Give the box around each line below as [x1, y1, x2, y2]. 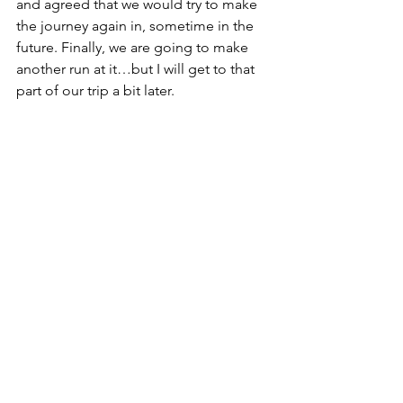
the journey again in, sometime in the [16, 17, 257, 34]
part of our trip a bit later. [16, 82, 175, 99]
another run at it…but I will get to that [16, 60, 258, 77]
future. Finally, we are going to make [16, 39, 252, 56]
